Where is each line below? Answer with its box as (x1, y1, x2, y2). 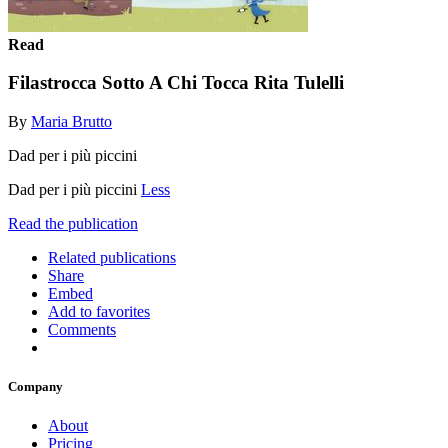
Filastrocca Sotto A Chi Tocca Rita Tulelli (8, 72, 344, 94)
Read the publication (8, 214, 138, 232)
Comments (48, 320, 116, 338)
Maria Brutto (31, 112, 112, 130)
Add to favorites (48, 302, 150, 320)
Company (8, 379, 63, 395)
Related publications (48, 248, 176, 266)
